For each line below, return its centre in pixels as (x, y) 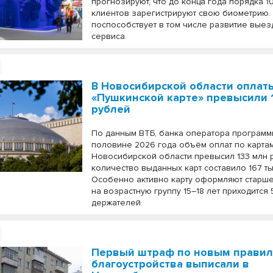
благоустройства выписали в (171, 264)
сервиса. (109, 36)
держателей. (117, 203)
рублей (111, 109)
